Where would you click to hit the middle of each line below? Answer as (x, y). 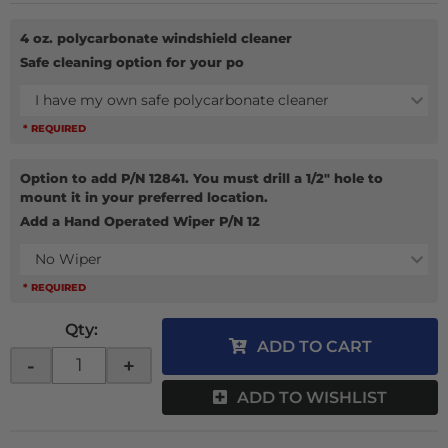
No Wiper (68, 259)
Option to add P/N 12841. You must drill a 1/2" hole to (201, 178)
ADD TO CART (314, 346)
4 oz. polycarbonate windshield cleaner (156, 38)
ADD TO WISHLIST (312, 397)
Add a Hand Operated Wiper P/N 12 (140, 221)
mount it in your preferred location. (144, 197)
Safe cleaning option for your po (132, 62)
